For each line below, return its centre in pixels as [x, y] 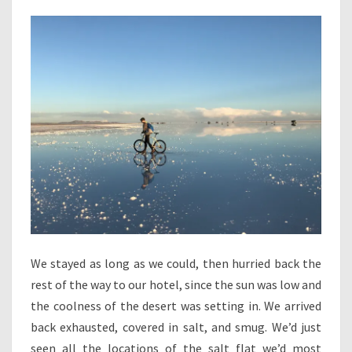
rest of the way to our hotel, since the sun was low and [176, 284]
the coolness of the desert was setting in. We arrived [176, 305]
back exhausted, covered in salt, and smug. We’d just [176, 326]
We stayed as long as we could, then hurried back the [176, 263]
